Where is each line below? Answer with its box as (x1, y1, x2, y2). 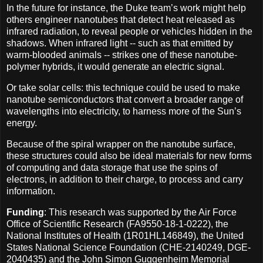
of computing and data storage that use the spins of (6, 162, 217, 173)
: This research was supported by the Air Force (44, 207, 237, 217)
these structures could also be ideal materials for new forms (6, 150, 252, 161)
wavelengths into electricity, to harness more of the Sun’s (6, 106, 241, 117)
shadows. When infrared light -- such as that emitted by (6, 38, 233, 49)
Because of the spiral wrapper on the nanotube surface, (6, 139, 235, 149)
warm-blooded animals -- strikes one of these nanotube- (6, 50, 237, 60)
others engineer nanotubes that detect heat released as (6, 15, 235, 25)
